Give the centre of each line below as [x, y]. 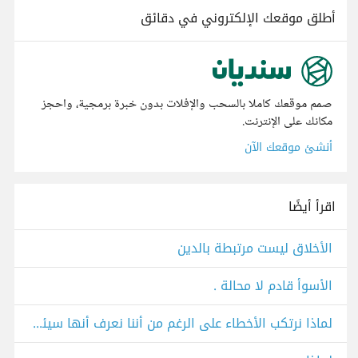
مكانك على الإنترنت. [287, 122]
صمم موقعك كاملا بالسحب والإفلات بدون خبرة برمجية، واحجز [187, 105]
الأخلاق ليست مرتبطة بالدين [255, 249]
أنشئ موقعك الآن [288, 148]
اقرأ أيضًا [312, 207]
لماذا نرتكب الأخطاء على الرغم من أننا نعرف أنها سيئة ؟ [38, 324]
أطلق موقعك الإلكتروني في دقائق [238, 18]
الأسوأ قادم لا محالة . [273, 286]
